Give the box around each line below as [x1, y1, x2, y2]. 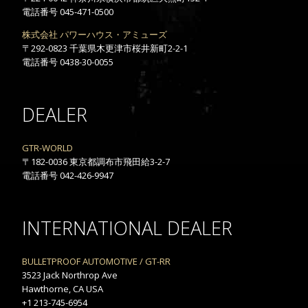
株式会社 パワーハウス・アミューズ [22, 27, 167, 41]
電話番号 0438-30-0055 [22, 55, 113, 68]
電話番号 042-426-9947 [22, 168, 113, 181]
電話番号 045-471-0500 [22, 5, 113, 18]
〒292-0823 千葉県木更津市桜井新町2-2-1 [22, 41, 188, 54]
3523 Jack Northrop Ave [22, 268, 118, 281]
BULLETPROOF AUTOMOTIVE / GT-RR [22, 254, 170, 267]
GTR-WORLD [22, 141, 73, 154]
